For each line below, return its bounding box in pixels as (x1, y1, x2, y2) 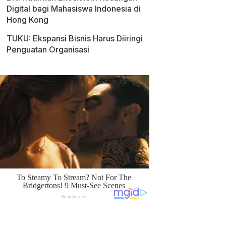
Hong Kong (7, 15, 48, 25)
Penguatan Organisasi (7, 44, 89, 54)
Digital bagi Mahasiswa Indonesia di (7, 4, 141, 14)
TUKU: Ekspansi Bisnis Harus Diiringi (7, 33, 143, 43)
